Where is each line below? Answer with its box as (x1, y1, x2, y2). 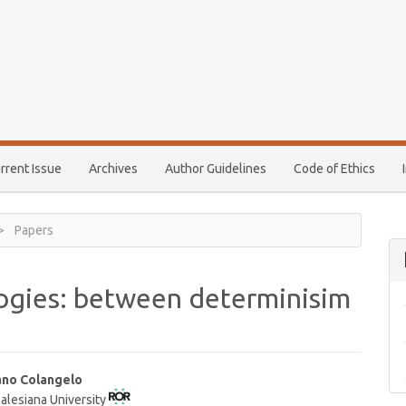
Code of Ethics (294, 161, 375, 176)
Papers (12, 223, 53, 237)
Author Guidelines (165, 161, 266, 176)
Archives (89, 161, 138, 176)
